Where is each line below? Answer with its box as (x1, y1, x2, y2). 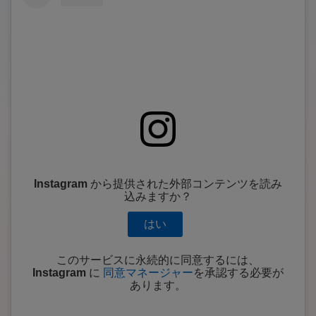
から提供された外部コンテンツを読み (87, 178, 282, 190)
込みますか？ (124, 190, 192, 203)
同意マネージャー (103, 267, 193, 279)
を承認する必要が (193, 267, 284, 279)
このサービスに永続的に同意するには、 (56, 254, 260, 267)
